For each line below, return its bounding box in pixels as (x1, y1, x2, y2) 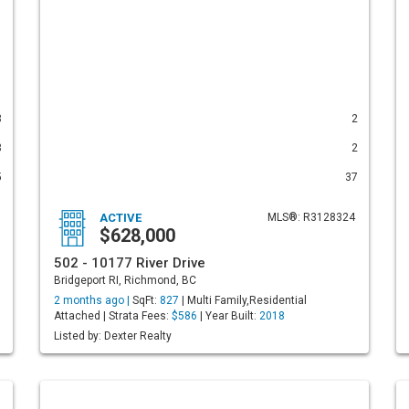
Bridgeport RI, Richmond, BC (54, 274, 196, 287)
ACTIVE (100, 211, 142, 225)
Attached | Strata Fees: (54, 309, 172, 322)
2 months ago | (54, 294, 132, 307)
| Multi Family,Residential (179, 294, 307, 307)
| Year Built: (197, 309, 259, 322)
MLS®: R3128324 (267, 211, 355, 224)
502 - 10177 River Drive (54, 255, 205, 271)
